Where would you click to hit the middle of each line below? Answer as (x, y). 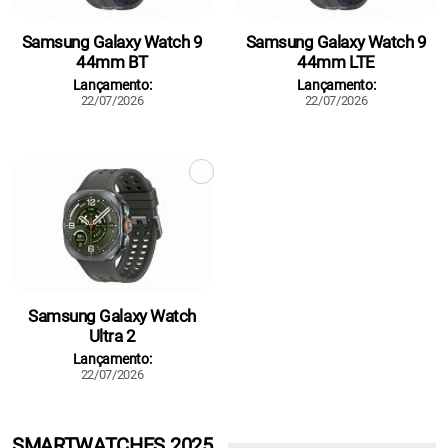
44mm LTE (336, 62)
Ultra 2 (112, 336)
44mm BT (112, 62)
